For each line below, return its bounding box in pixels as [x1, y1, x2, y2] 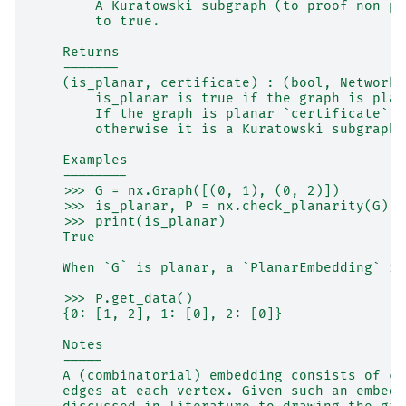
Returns [30, 44, 120, 61]
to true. [30, 14, 160, 30]
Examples [30, 152, 128, 169]
